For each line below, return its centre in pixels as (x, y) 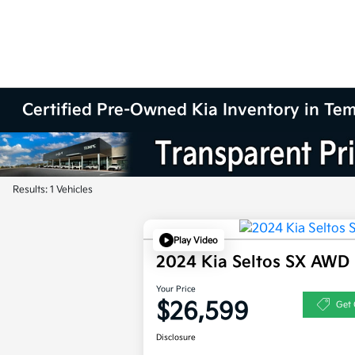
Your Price (176, 290)
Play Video (196, 240)
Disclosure (176, 338)
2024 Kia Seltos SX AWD (253, 263)
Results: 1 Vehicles (53, 190)
